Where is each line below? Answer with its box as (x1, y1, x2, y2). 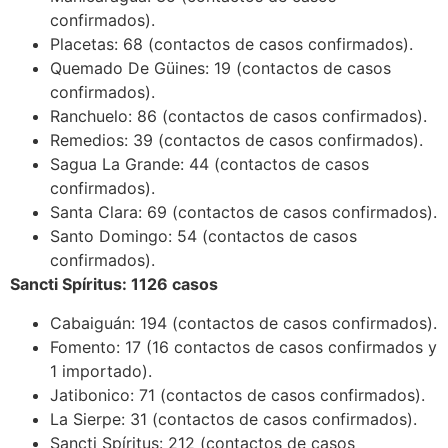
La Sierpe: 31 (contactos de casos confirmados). (50, 408, 417, 429)
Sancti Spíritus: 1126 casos (10, 274, 218, 295)
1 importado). (50, 360, 152, 381)
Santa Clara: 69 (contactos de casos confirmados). (50, 202, 437, 223)
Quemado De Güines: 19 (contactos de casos (50, 58, 391, 79)
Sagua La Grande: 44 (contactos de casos (50, 154, 369, 175)
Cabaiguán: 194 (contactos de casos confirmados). (50, 312, 437, 333)
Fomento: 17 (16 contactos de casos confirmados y (50, 336, 437, 357)
